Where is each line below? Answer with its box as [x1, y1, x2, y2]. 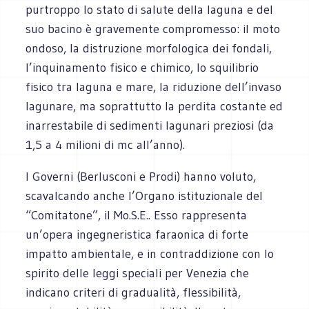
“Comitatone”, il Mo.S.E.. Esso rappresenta [26, 207, 248, 223]
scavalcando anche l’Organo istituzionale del [26, 188, 263, 203]
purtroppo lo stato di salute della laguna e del [26, 1, 274, 17]
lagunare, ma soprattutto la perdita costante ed [26, 98, 283, 114]
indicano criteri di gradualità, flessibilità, [26, 284, 241, 300]
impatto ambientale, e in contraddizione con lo [26, 246, 275, 261]
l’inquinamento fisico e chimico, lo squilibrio [26, 59, 259, 75]
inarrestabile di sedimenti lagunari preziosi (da [26, 117, 275, 133]
